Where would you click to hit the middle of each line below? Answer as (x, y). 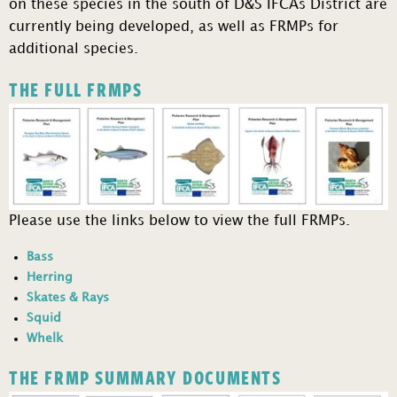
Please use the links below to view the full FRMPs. (179, 221)
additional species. (74, 49)
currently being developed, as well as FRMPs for (174, 27)
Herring (50, 276)
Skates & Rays (68, 297)
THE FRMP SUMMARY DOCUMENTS (145, 376)
